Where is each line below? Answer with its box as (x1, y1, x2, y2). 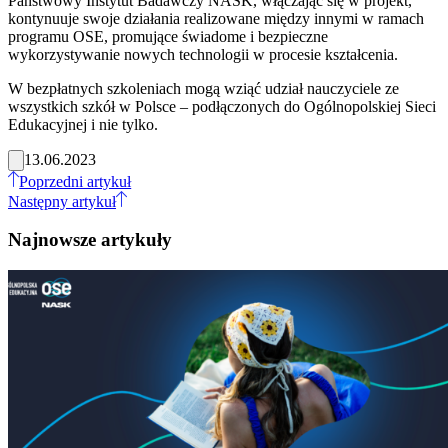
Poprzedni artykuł (19, 172, 132, 190)
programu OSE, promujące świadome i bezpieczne (8, 27, 328, 45)
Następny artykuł (8, 192, 116, 210)
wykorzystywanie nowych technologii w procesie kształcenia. (8, 45, 398, 63)
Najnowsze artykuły (8, 229, 172, 251)
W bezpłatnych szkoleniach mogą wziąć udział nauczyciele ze (8, 79, 399, 97)
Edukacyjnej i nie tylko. (8, 115, 158, 133)
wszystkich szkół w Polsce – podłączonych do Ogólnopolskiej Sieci (8, 97, 436, 115)
